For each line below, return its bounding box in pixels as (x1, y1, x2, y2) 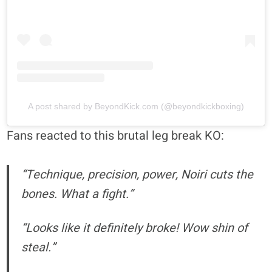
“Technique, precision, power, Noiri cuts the (21, 165, 254, 183)
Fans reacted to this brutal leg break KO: (7, 126, 225, 144)
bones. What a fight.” (21, 185, 134, 203)
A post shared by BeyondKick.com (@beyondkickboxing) (28, 101, 244, 111)
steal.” (21, 238, 56, 256)
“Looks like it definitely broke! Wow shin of (21, 219, 248, 237)
